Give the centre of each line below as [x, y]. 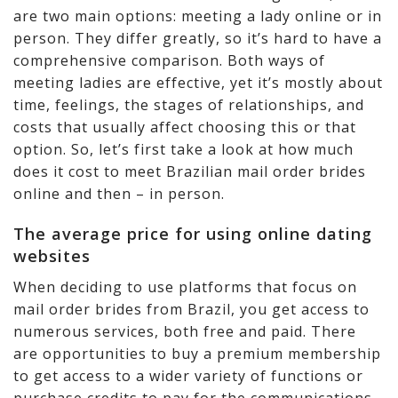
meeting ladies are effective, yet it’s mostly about [198, 83]
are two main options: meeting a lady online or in [198, 16]
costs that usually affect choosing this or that [185, 127]
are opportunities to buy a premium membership [197, 354]
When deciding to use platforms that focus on [185, 287]
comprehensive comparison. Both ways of [169, 61]
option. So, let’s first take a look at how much [183, 150]
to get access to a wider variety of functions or [188, 376]
